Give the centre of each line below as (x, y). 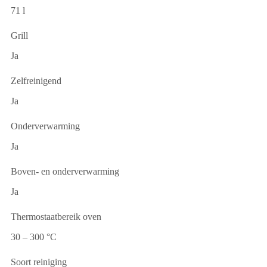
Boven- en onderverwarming (65, 172)
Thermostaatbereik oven (56, 217)
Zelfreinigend (36, 81)
